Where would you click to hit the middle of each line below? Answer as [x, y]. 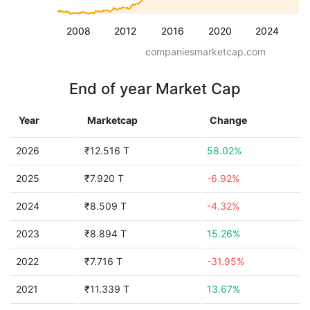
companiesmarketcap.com [206, 52]
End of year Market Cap [155, 89]
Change [228, 120]
